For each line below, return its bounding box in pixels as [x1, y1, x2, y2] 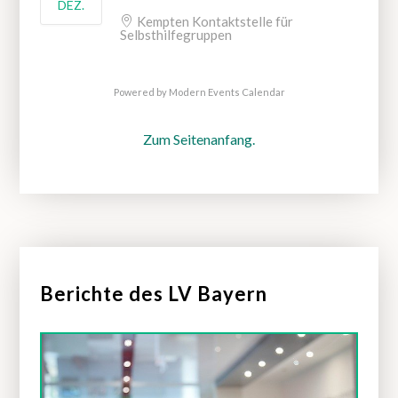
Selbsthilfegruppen [119, 27, 232, 43]
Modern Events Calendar [168, 86, 285, 98]
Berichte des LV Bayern [39, 282, 267, 306]
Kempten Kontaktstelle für [136, 13, 293, 29]
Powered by [113, 86, 169, 98]
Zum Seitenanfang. [143, 131, 255, 147]
